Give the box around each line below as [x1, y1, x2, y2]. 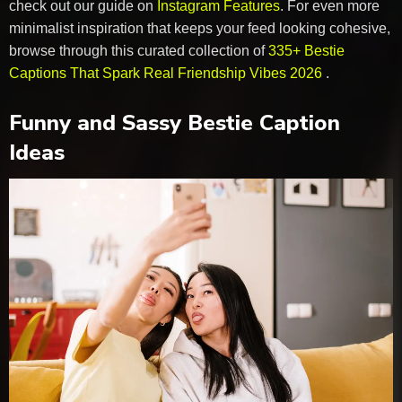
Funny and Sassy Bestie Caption [9, 107, 340, 138]
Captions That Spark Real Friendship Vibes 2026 [9, 65, 326, 81]
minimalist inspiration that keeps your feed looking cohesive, [9, 20, 390, 36]
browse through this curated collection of [9, 42, 268, 58]
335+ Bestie [268, 42, 345, 58]
